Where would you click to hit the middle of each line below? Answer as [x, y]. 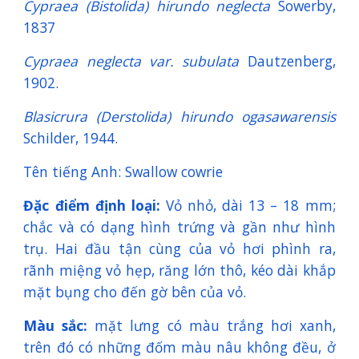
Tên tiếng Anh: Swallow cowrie [123, 171]
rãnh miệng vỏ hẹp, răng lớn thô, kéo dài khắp [179, 270]
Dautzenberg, [287, 61]
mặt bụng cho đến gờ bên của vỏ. [137, 292]
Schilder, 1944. [71, 138]
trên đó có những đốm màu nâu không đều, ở [179, 347]
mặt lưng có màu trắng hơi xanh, [212, 325]
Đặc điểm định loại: [95, 205]
